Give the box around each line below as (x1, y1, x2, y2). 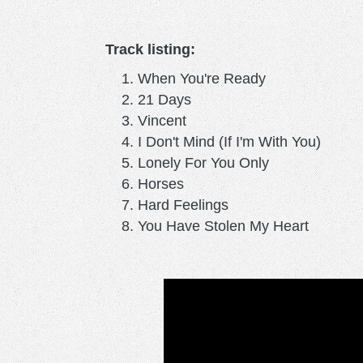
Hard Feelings (138, 196, 228, 213)
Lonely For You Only (138, 154, 269, 171)
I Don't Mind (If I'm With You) (138, 133, 321, 150)
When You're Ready (138, 70, 266, 87)
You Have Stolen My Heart (138, 217, 309, 234)
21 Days (138, 91, 191, 108)
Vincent (138, 112, 186, 129)
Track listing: (105, 41, 195, 58)
